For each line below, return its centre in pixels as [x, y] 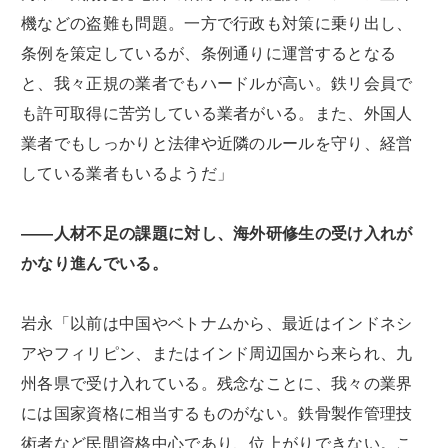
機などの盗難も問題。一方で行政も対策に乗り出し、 [217, 24]
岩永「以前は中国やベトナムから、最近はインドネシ [217, 324]
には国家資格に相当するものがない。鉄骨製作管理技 [217, 414]
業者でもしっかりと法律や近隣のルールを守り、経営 [217, 144]
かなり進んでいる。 [94, 264]
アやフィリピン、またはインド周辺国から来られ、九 [217, 354]
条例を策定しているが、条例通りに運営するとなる [209, 54]
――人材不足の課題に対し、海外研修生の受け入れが [217, 234]
